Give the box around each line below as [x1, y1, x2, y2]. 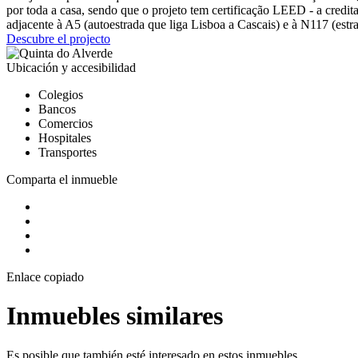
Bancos [38, 102, 76, 117]
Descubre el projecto [6, 32, 110, 46]
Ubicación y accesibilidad [6, 61, 136, 75]
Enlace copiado [6, 270, 84, 284]
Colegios [38, 88, 83, 102]
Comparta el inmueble [6, 173, 117, 187]
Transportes [38, 145, 97, 160]
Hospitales [38, 131, 91, 145]
